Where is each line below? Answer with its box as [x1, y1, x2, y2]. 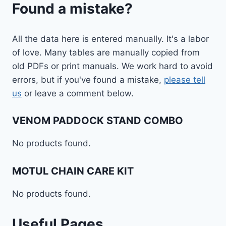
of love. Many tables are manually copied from [12, 47, 200, 58]
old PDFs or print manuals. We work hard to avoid [12, 61, 213, 71]
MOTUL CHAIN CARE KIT [12, 164, 134, 177]
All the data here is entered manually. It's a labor [12, 33, 209, 44]
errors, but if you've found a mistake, [12, 74, 164, 85]
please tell [164, 74, 205, 85]
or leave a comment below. [22, 88, 134, 98]
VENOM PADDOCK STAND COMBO [12, 115, 183, 127]
